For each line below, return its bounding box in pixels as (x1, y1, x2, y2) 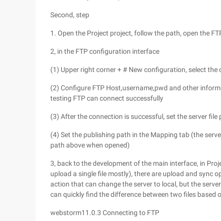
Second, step (50, 11, 89, 19)
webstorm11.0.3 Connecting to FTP (50, 209, 159, 217)
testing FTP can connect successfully (50, 94, 163, 102)
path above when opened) (50, 141, 130, 149)
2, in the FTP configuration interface (50, 47, 159, 55)
